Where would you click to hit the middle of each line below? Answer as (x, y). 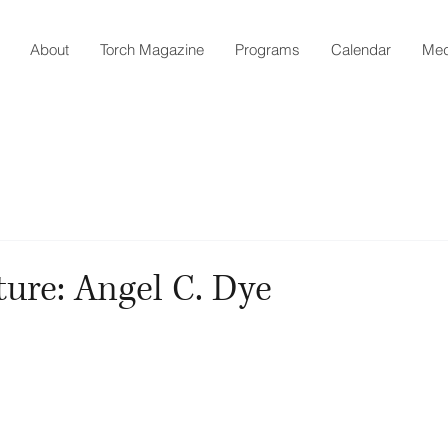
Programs (267, 49)
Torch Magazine (152, 49)
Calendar (361, 49)
